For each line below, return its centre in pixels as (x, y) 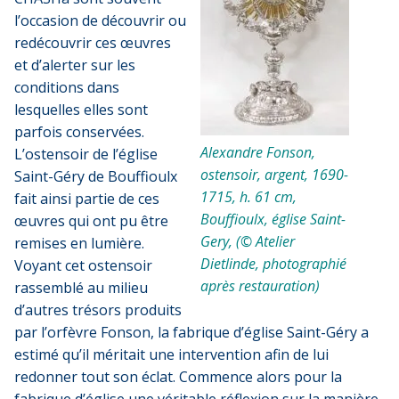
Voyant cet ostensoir (83, 265)
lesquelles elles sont (81, 109)
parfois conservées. (79, 131)
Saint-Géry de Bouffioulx (96, 176)
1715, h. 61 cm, (248, 196)
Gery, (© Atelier (248, 241)
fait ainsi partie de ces (87, 198)
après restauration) (260, 285)
